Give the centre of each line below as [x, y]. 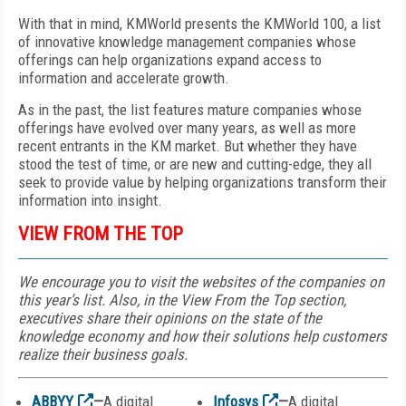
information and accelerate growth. [124, 78]
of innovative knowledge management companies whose [187, 42]
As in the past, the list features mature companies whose [190, 110]
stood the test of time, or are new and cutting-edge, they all [195, 164]
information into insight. [90, 200]
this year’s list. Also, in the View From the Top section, [182, 300]
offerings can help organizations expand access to [170, 60]
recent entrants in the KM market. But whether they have [188, 146]
